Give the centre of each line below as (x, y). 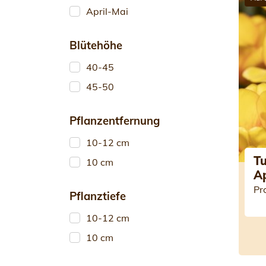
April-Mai (107, 11)
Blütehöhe (96, 45)
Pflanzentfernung (115, 121)
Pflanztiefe (98, 196)
